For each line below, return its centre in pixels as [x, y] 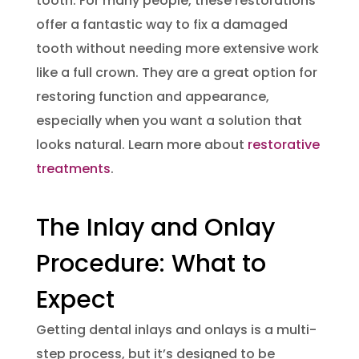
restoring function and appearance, [152, 96]
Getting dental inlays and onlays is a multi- [176, 329]
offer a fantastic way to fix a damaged [161, 24]
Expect [75, 299]
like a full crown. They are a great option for [176, 72]
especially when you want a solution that [169, 120]
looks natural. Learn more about [141, 144]
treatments [73, 168]
